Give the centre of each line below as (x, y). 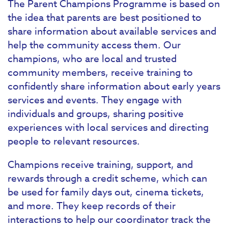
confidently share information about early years (114, 86)
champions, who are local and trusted (92, 59)
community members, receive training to (100, 72)
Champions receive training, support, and (100, 165)
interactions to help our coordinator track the (109, 220)
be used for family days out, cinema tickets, (106, 192)
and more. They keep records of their (92, 206)
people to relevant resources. (74, 141)
